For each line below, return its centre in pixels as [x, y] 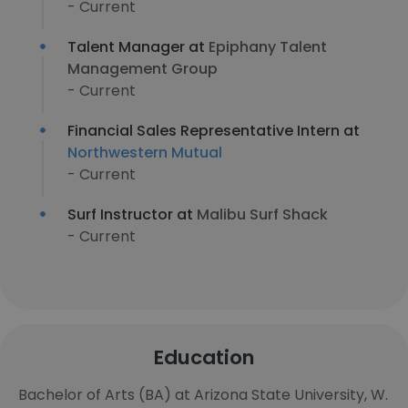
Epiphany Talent [268, 47]
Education [204, 357]
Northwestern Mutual [145, 153]
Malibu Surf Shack [262, 214]
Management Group [143, 69]
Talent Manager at [138, 47]
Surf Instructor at [132, 214]
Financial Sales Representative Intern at [214, 131]
